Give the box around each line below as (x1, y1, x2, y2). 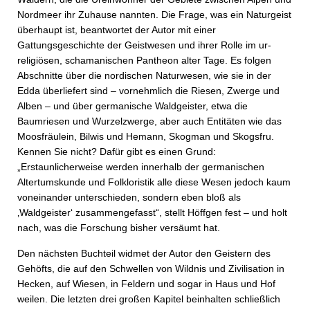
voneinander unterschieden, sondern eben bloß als (17, 192, 241, 203)
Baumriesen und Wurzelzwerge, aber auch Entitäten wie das (17, 116, 282, 127)
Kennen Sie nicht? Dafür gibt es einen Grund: (17, 146, 216, 157)
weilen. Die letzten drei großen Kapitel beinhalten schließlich (17, 293, 280, 304)
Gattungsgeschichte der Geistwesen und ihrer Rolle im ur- (17, 39, 271, 51)
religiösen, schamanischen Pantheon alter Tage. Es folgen (17, 55, 271, 66)
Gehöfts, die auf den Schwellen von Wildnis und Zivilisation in (17, 263, 284, 274)
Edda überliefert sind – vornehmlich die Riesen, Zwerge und (17, 85, 280, 96)
